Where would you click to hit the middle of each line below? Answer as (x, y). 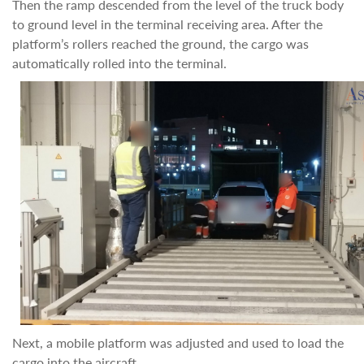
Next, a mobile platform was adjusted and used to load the (178, 342)
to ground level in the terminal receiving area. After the (167, 24)
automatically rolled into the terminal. (119, 63)
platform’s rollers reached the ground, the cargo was (160, 43)
